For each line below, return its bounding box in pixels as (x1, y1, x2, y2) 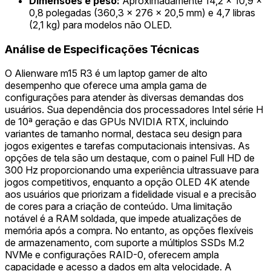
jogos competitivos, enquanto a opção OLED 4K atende (5, 176, 250, 189)
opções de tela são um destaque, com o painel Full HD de (5, 152, 255, 165)
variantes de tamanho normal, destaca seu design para (5, 128, 242, 140)
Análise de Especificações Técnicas (5, 42, 199, 56)
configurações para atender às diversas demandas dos (5, 91, 244, 104)
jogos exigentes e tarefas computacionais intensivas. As (5, 140, 250, 152)
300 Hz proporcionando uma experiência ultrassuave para (5, 164, 259, 177)
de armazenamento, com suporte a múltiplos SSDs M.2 (5, 237, 244, 249)
